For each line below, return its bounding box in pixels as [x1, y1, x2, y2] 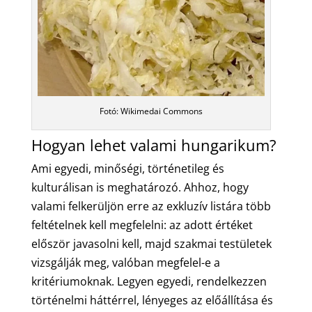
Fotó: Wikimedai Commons [99, 104, 203, 117]
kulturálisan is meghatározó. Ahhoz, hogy [31, 179, 249, 195]
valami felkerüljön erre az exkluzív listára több [31, 198, 271, 214]
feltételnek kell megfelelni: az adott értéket [31, 217, 253, 233]
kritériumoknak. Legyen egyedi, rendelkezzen [31, 273, 267, 289]
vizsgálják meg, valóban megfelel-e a [31, 254, 220, 270]
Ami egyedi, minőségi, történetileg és [31, 160, 224, 176]
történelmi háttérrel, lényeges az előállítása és [31, 292, 273, 308]
